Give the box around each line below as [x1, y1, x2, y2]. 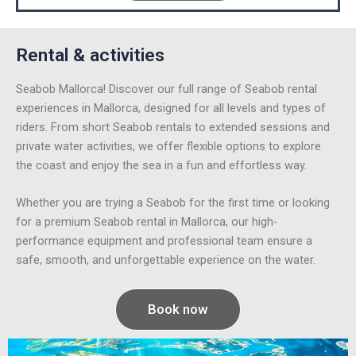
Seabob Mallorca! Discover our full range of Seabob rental [16, 81, 317, 96]
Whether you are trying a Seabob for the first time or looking [16, 195, 330, 211]
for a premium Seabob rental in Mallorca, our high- [16, 215, 277, 230]
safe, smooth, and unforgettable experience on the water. [16, 253, 315, 268]
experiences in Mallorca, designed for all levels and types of [16, 100, 326, 115]
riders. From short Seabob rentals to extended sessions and [16, 119, 330, 134]
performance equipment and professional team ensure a [16, 234, 312, 249]
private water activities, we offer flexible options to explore [16, 138, 321, 153]
